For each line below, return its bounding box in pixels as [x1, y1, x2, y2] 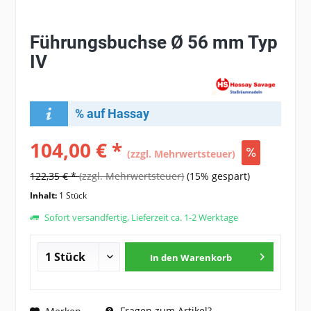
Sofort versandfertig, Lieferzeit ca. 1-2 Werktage [42, 211, 239, 224]
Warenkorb [180, 251, 232, 264]
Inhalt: [30, 190, 60, 202]
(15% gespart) [187, 169, 251, 183]
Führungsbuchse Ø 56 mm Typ [30, 32, 278, 53]
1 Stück [59, 190, 87, 202]
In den [149, 251, 178, 264]
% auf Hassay [74, 106, 149, 121]
